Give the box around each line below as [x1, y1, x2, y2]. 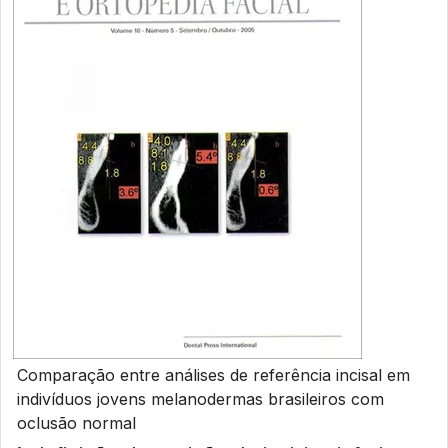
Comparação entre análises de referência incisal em [17, 365, 410, 385]
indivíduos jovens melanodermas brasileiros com [17, 389, 384, 409]
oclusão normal [17, 413, 136, 433]
